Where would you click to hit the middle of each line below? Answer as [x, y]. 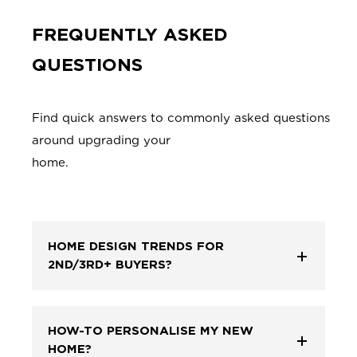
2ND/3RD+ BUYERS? [110, 265]
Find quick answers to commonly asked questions [181, 118]
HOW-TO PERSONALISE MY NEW [151, 331]
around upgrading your [101, 141]
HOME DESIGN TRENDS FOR [136, 247]
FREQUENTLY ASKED [130, 34]
